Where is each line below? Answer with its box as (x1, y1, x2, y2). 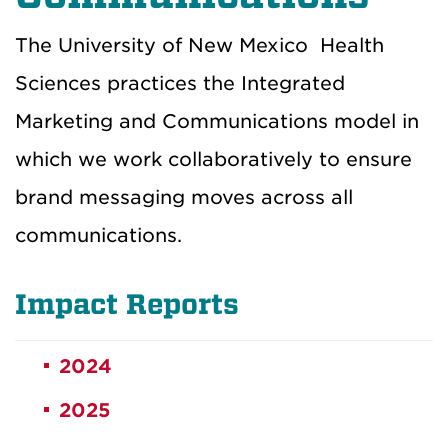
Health (320, 34, 384, 58)
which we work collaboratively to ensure (15, 148, 412, 172)
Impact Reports (15, 288, 239, 322)
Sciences (15, 72, 101, 96)
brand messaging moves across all (15, 186, 353, 210)
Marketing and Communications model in (15, 110, 419, 134)
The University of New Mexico (15, 34, 320, 58)
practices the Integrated (101, 72, 345, 96)
